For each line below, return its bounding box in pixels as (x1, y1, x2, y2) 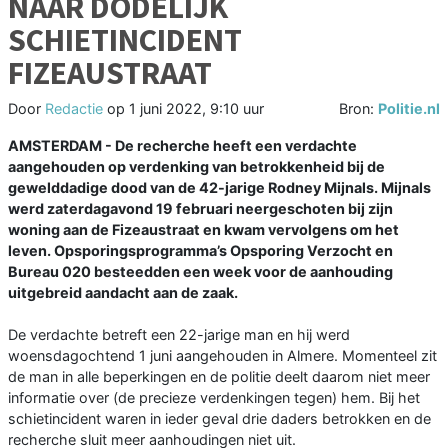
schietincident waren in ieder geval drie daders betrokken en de (8, 410, 431, 428)
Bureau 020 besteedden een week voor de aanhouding (8, 263, 393, 281)
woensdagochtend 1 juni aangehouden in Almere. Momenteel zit (8, 347, 437, 365)
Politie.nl (378, 100, 440, 118)
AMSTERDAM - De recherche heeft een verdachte (8, 137, 357, 155)
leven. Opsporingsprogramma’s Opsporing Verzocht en (8, 242, 393, 260)
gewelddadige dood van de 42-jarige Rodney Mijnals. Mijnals (8, 179, 431, 197)
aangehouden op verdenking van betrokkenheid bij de (8, 158, 385, 176)
